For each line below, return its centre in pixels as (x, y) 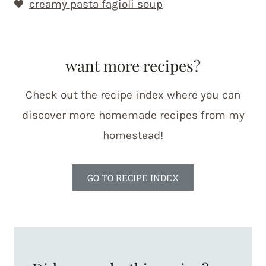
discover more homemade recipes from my (133, 115)
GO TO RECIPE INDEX (133, 177)
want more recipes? (133, 65)
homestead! (133, 135)
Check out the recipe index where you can (133, 95)
